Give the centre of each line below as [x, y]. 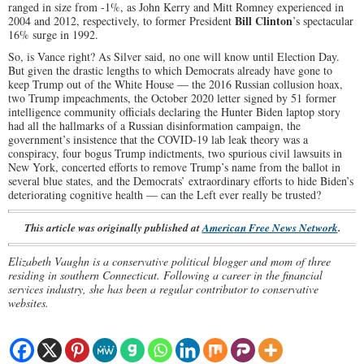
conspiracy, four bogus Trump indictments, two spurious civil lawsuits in [175, 153]
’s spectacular [323, 21]
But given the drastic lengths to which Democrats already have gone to [170, 70]
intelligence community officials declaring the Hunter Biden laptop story [174, 112]
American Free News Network [270, 227]
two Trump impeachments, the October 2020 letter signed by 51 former [172, 98]
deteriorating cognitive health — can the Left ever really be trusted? [165, 195]
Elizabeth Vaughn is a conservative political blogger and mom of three [169, 261]
